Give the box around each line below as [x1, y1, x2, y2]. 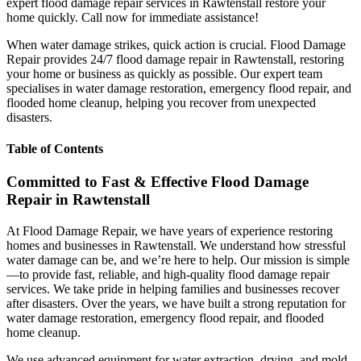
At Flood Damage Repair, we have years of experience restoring [6, 224, 333, 239]
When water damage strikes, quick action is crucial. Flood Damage [6, 37, 346, 52]
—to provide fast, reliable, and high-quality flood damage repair [6, 268, 330, 282]
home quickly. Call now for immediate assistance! [6, 10, 259, 24]
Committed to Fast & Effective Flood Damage [6, 173, 309, 191]
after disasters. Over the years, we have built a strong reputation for [6, 297, 346, 311]
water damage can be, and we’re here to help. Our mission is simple [6, 253, 350, 268]
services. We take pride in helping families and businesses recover [6, 282, 339, 297]
